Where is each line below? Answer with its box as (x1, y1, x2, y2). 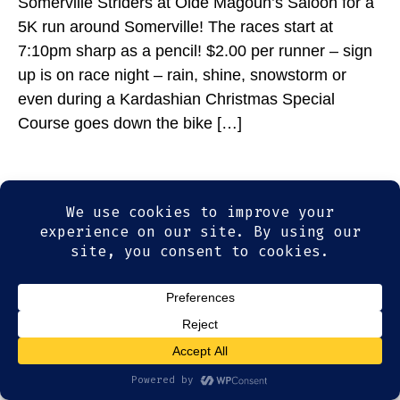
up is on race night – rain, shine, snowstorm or (17, 66, 346, 85)
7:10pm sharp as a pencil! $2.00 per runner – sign (17, 42, 372, 61)
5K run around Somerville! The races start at (17, 18, 333, 37)
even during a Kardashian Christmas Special (17, 90, 335, 109)
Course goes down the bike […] (17, 114, 242, 133)
